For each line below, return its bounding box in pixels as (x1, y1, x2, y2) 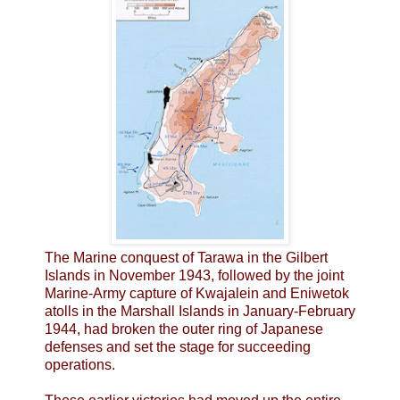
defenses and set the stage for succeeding (45, 338, 311, 354)
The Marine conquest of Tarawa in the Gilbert (45, 249, 328, 265)
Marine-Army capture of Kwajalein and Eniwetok (45, 285, 349, 301)
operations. (45, 356, 115, 372)
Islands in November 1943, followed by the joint (45, 267, 344, 283)
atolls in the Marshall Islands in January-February (45, 303, 355, 319)
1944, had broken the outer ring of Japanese (45, 321, 323, 337)
